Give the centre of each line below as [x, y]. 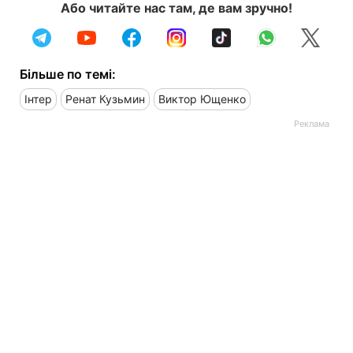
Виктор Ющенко [202, 99]
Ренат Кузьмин [105, 99]
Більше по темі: [68, 74]
